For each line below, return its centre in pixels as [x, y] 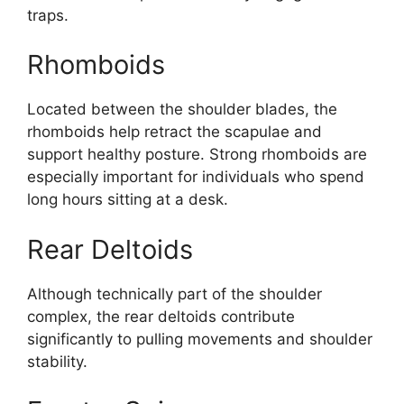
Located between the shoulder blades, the [182, 110]
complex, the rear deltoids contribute [161, 316]
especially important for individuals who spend [196, 177]
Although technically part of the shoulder [174, 294]
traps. [48, 15]
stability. [57, 361]
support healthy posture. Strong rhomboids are [197, 155]
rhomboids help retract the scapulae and [174, 132]
